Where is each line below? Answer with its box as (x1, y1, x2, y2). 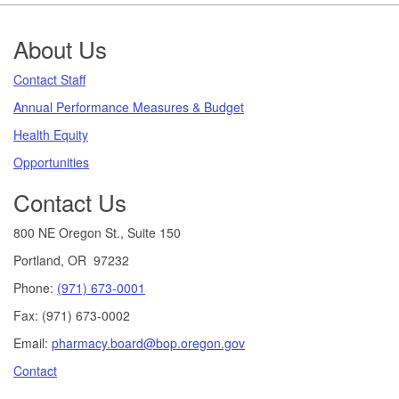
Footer (12, 12, 89, 52)
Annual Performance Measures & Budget (13, 97, 244, 116)
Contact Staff (13, 69, 85, 88)
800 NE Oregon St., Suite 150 (13, 223, 181, 241)
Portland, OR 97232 (13, 250, 129, 269)
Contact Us (13, 184, 126, 218)
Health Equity (13, 125, 88, 143)
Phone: (13, 278, 57, 297)
